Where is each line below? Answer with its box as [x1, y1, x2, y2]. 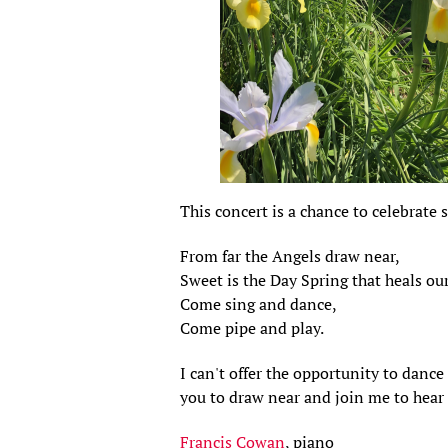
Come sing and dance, [180, 293, 338, 316]
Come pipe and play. [180, 317, 325, 340]
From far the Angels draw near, [180, 245, 401, 268]
